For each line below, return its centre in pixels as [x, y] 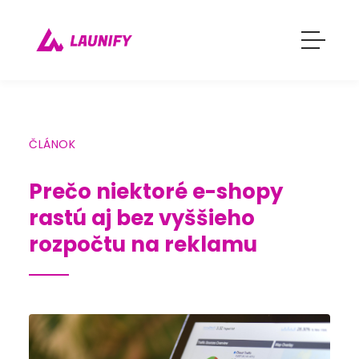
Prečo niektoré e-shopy [156, 192]
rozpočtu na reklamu [143, 244]
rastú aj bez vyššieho [142, 218]
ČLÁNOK [52, 144]
